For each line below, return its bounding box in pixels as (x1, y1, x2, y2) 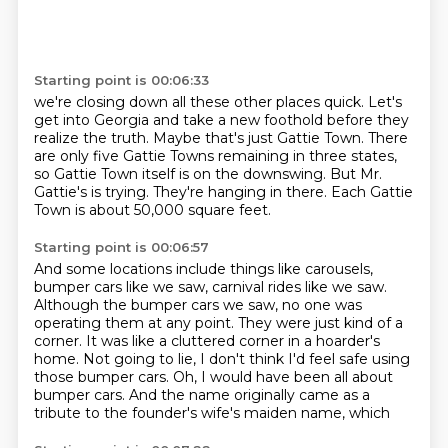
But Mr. (329, 165, 382, 183)
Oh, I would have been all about (172, 368, 393, 386)
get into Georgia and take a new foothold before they (33, 111, 409, 129)
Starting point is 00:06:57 (33, 239, 209, 255)
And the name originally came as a (128, 386, 370, 404)
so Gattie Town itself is (33, 165, 193, 183)
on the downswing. (192, 165, 330, 183)
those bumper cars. (33, 368, 173, 386)
